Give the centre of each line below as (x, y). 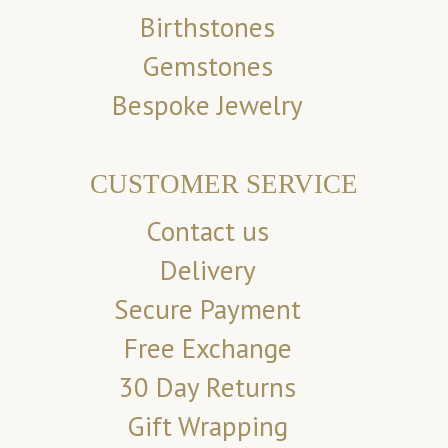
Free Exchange (207, 348)
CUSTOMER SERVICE (224, 184)
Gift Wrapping (208, 426)
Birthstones (208, 27)
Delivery (207, 270)
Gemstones (208, 66)
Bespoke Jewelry (208, 105)
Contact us (208, 231)
